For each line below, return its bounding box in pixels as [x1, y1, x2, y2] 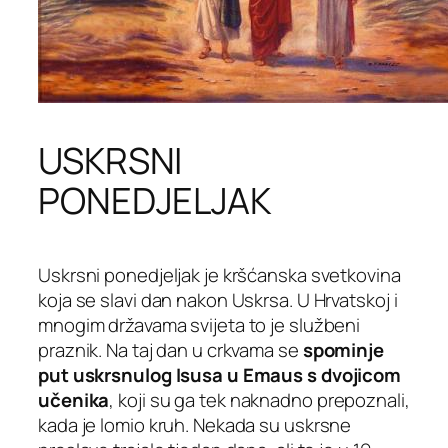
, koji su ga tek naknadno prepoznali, [109, 387, 410, 414]
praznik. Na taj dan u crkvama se [38, 337, 303, 364]
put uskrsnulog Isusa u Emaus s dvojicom [38, 362, 402, 389]
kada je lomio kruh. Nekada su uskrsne [38, 412, 352, 439]
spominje [302, 337, 384, 364]
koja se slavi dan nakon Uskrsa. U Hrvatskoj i [38, 287, 398, 314]
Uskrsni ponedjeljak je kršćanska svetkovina [38, 262, 401, 289]
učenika [38, 387, 110, 414]
